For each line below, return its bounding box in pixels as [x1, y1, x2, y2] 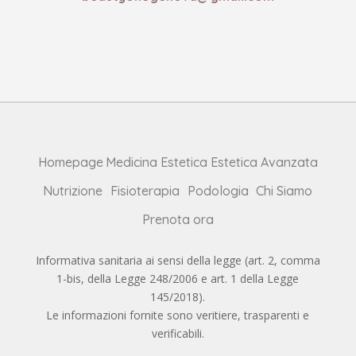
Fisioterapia [110, 183, 180, 199]
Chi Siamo [256, 183, 313, 199]
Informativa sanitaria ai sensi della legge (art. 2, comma [35, 253, 320, 269]
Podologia [187, 183, 249, 199]
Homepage [38, 154, 104, 171]
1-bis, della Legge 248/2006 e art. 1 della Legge [56, 271, 300, 287]
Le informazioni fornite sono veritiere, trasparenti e [46, 308, 310, 323]
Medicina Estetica [106, 154, 208, 171]
